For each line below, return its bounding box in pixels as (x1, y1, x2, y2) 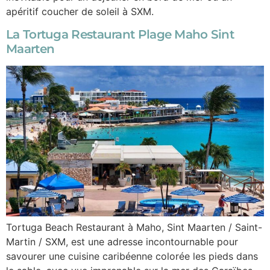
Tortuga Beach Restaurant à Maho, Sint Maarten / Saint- (6, 221, 262, 233)
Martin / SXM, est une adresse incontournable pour (6, 235, 238, 248)
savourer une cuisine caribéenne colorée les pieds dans (6, 250, 258, 262)
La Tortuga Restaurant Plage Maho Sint (6, 27, 234, 42)
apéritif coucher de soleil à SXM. (6, 5, 154, 17)
